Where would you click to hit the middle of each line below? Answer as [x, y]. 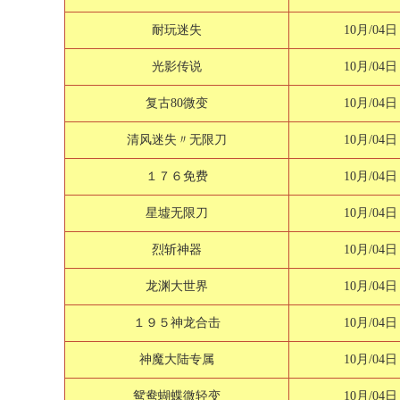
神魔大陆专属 [177, 359]
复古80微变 [177, 103]
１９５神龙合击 [177, 323]
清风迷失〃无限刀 [177, 140]
